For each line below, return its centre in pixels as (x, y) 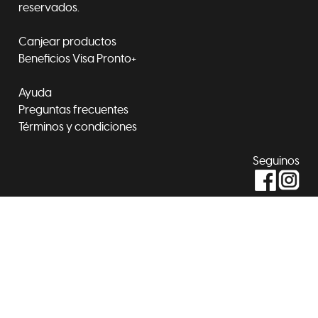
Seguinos (276, 161)
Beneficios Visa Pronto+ (77, 59)
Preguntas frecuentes (73, 110)
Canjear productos (67, 42)
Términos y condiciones (78, 127)
